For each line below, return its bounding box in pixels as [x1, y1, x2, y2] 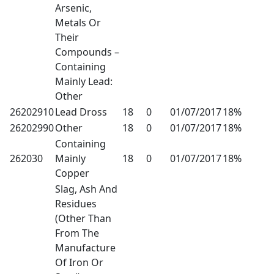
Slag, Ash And [55, 182, 117, 196]
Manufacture [55, 240, 116, 254]
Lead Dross [55, 105, 107, 119]
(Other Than [55, 211, 111, 225]
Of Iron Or [55, 255, 103, 269]
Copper [55, 166, 89, 180]
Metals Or [55, 15, 101, 29]
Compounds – [55, 45, 119, 59]
